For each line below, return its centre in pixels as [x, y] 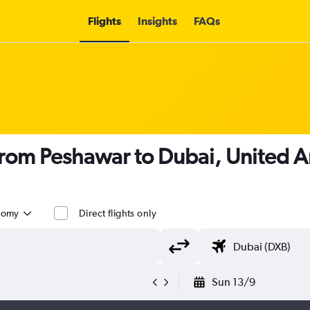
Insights [157, 21]
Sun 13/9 [234, 282]
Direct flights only [118, 213]
